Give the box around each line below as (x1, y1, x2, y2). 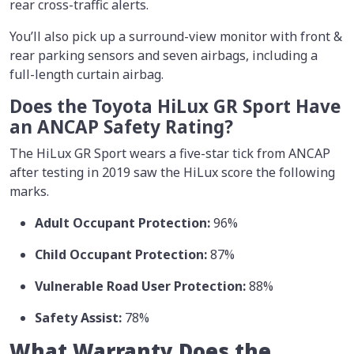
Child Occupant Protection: (35, 245, 210, 263)
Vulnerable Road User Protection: (35, 277, 246, 295)
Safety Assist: (35, 308, 125, 326)
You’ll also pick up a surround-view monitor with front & (9, 27, 342, 45)
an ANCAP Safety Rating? (9, 114, 233, 139)
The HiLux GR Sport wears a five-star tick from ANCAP (9, 144, 330, 162)
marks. (9, 182, 49, 200)
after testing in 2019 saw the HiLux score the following (9, 163, 335, 181)
